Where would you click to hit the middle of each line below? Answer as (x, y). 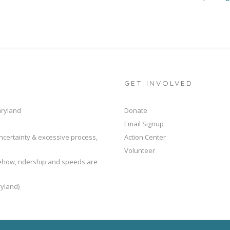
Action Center (145, 137)
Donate (136, 110)
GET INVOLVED (159, 83)
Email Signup (144, 123)
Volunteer (140, 150)
